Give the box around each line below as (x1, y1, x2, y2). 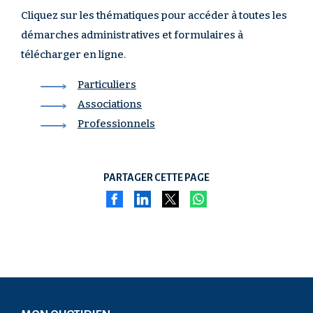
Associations (78, 98, 142, 110)
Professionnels (78, 117, 155, 130)
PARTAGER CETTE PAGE (103, 172, 210, 183)
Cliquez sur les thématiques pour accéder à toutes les (21, 9, 287, 22)
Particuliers (78, 78, 136, 91)
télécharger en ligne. (21, 48, 126, 61)
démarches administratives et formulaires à (21, 29, 243, 41)
